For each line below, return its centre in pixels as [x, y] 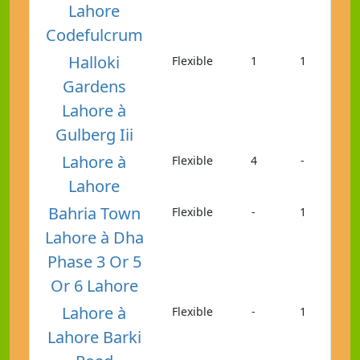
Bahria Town [94, 213]
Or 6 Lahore [94, 285]
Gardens [94, 86]
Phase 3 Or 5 [94, 261]
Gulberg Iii [94, 134]
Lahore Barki [94, 337]
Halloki [94, 62]
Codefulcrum [94, 35]
